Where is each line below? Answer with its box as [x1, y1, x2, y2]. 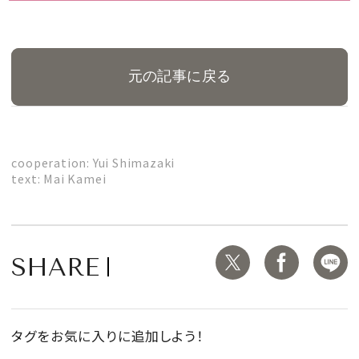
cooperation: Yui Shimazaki [11, 153, 178, 171]
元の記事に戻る [127, 68, 232, 85]
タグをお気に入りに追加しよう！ [11, 326, 204, 345]
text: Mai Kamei [11, 169, 107, 187]
